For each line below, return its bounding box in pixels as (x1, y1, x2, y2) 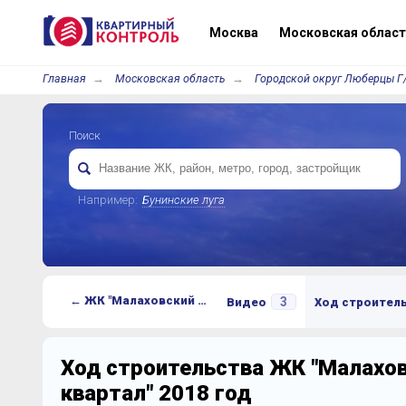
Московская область (114, 72, 226, 85)
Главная (42, 72, 86, 85)
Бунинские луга (141, 193, 225, 207)
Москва (206, 25, 258, 40)
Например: (77, 193, 138, 207)
